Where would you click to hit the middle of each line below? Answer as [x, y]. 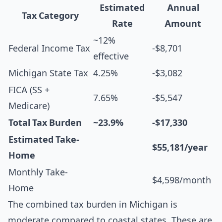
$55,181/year [180, 147]
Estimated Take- [44, 139]
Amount [183, 24]
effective [111, 56]
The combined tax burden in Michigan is [93, 204]
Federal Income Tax [49, 48]
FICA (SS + [29, 90]
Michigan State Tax [48, 73]
